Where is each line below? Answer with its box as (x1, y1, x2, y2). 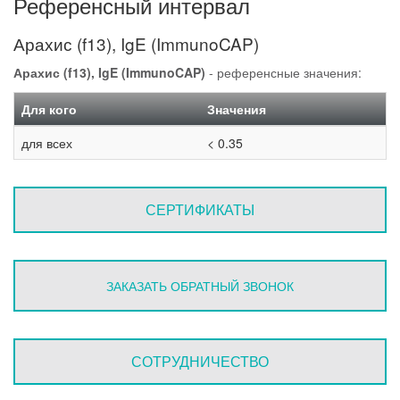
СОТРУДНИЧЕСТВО (131, 351, 269, 371)
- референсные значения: (205, 63, 362, 81)
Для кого (21, 100, 77, 118)
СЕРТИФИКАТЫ (146, 199, 254, 220)
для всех (21, 134, 72, 152)
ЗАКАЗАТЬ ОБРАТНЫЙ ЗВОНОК (106, 277, 294, 295)
